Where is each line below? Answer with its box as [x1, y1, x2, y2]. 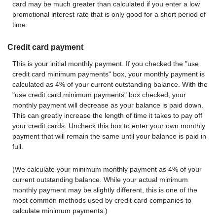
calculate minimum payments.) [12, 206, 108, 215]
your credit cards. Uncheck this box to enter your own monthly [12, 122, 205, 130]
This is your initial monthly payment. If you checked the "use [12, 60, 199, 68]
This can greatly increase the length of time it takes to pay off [12, 111, 202, 120]
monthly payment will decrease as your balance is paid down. [12, 101, 203, 110]
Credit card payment [7, 42, 83, 51]
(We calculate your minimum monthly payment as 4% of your [12, 165, 202, 173]
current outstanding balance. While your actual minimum [12, 175, 188, 184]
